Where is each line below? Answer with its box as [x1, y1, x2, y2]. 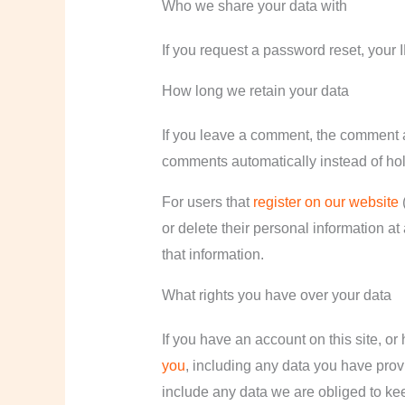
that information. [161, 247, 264, 263]
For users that [161, 194, 250, 211]
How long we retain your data [161, 83, 349, 99]
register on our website [249, 194, 399, 211]
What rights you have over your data [161, 287, 391, 304]
